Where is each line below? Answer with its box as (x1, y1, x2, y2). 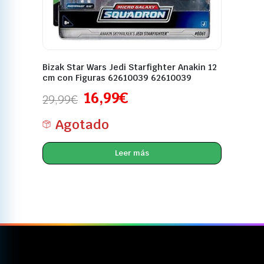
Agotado (55, 115, 110, 133)
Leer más (115, 148, 149, 159)
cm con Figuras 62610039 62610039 (42, 72, 192, 83)
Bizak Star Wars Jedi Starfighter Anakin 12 (42, 61, 217, 72)
